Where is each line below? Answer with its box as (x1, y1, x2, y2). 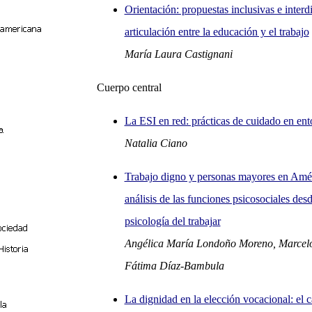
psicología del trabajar (124, 215, 221, 227)
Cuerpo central (96, 81, 162, 93)
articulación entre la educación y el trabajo (124, 26, 309, 38)
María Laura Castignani (124, 48, 233, 60)
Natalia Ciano (124, 137, 187, 149)
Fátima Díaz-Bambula (124, 260, 224, 272)
